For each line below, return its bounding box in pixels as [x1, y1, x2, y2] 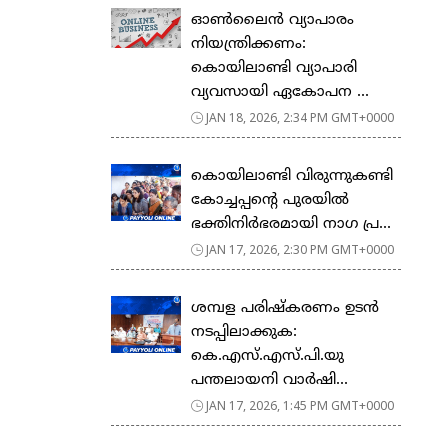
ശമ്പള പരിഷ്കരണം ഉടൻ [191, 298, 379, 318]
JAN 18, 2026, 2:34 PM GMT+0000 [206, 108, 394, 126]
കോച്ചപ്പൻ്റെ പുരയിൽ [191, 190, 349, 210]
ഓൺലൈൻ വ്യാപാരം [191, 10, 354, 30]
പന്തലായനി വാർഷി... [191, 370, 348, 390]
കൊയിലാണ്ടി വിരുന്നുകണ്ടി [191, 166, 393, 186]
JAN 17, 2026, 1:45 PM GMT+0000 [206, 396, 394, 414]
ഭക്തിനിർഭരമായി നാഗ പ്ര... [191, 214, 391, 234]
